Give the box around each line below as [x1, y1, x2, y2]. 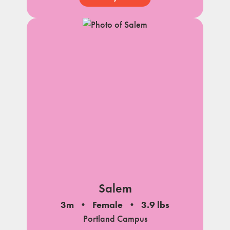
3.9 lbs [141, 199, 169, 210]
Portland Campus [83, 213, 147, 224]
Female [92, 199, 123, 210]
